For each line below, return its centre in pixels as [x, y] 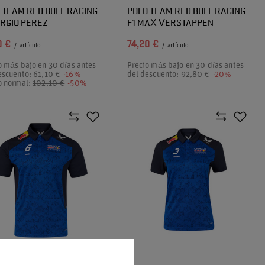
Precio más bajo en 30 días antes [185, 66]
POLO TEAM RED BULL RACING [186, 10]
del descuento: [154, 75]
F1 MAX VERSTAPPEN [170, 22]
